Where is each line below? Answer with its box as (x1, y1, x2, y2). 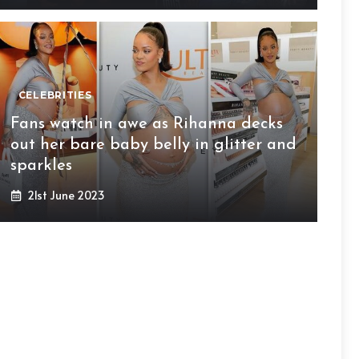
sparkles (10, 158, 72, 174)
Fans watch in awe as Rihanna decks (10, 116, 283, 132)
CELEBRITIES (18, 89, 92, 101)
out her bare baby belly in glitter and (10, 137, 296, 153)
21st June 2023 (26, 188, 105, 203)
